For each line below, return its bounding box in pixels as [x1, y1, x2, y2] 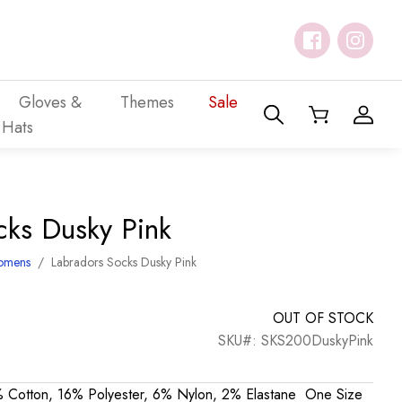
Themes [119, 90, 174, 114]
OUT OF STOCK [272, 308, 373, 328]
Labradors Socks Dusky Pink [51, 253, 197, 271]
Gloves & [18, 90, 82, 114]
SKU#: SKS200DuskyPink [217, 330, 373, 351]
